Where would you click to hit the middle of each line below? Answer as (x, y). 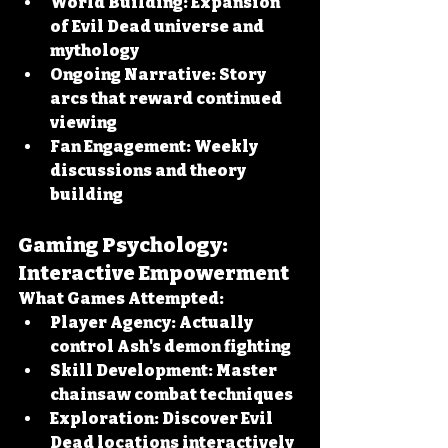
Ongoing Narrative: (133, 74)
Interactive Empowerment (153, 273)
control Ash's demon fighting (170, 346)
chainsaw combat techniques (171, 394)
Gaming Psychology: (124, 245)
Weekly (226, 146)
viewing (83, 122)
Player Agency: (113, 322)
